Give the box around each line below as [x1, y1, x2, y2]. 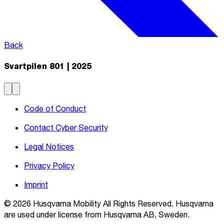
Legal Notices [24, 141, 74, 151]
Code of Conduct [24, 103, 86, 113]
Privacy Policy [24, 160, 74, 170]
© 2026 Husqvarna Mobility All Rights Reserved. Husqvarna [4, 198, 213, 208]
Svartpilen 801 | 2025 [4, 61, 91, 71]
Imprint [24, 179, 48, 189]
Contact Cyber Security [24, 122, 108, 132]
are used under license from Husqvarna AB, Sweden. [4, 209, 189, 219]
